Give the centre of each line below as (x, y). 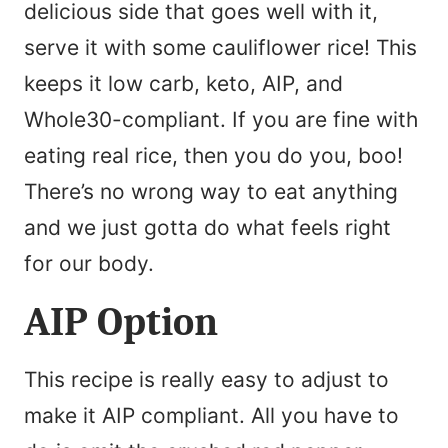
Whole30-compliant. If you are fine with (221, 120)
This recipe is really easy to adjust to (206, 380)
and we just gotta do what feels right (207, 228)
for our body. (89, 264)
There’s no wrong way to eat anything (211, 192)
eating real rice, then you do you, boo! (213, 156)
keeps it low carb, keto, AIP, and (183, 84)
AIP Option (121, 322)
